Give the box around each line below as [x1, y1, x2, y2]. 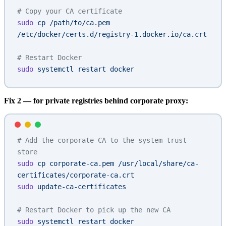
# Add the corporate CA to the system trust [17, 136, 187, 145]
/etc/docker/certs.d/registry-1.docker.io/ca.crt [17, 30, 207, 39]
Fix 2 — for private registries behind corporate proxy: [4, 96, 188, 105]
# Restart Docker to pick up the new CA [17, 206, 171, 214]
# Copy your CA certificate [17, 7, 122, 16]
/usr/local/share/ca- [114, 159, 199, 168]
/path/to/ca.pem [45, 19, 110, 27]
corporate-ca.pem [45, 159, 114, 168]
